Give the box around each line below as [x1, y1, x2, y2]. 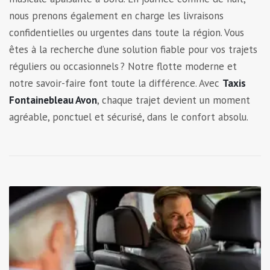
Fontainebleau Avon [9, 93, 97, 107]
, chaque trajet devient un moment [97, 93, 250, 107]
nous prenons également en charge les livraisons [9, 8, 224, 22]
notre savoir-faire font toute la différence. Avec [9, 76, 222, 90]
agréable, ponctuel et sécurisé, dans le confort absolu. [9, 110, 248, 124]
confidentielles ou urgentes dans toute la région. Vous [9, 25, 244, 39]
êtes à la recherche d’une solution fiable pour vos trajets [9, 42, 257, 56]
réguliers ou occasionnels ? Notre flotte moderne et [9, 59, 237, 73]
